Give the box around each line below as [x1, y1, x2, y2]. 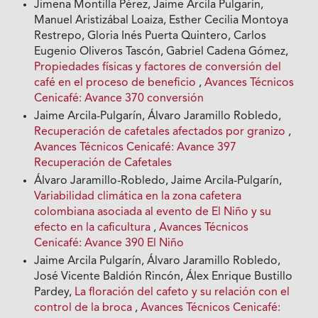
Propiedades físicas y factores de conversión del [34, 62, 282, 74]
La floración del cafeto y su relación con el [75, 287, 290, 299]
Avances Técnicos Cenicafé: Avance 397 [34, 142, 237, 154]
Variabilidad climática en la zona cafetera [34, 191, 242, 203]
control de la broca [34, 302, 136, 314]
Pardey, [34, 287, 75, 299]
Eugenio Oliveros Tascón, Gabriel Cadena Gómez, [34, 46, 289, 58]
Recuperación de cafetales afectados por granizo [34, 126, 289, 138]
